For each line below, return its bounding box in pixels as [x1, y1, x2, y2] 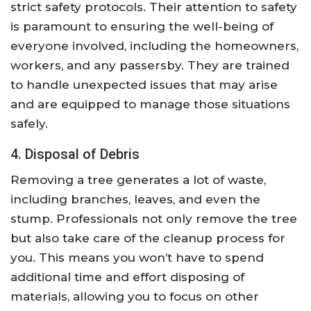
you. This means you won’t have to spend [10, 251, 264, 265]
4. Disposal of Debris [10, 146, 140, 163]
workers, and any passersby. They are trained [10, 58, 289, 73]
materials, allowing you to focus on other [10, 289, 259, 304]
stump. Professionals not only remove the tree [10, 212, 297, 226]
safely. [10, 117, 48, 131]
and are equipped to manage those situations [10, 97, 290, 112]
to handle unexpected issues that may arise [10, 78, 278, 92]
